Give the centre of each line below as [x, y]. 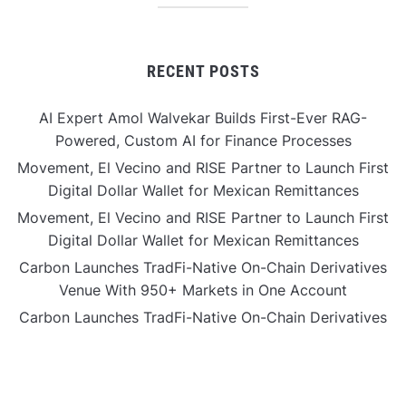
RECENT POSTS [203, 71]
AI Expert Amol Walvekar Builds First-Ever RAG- [203, 117]
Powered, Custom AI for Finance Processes [203, 140]
